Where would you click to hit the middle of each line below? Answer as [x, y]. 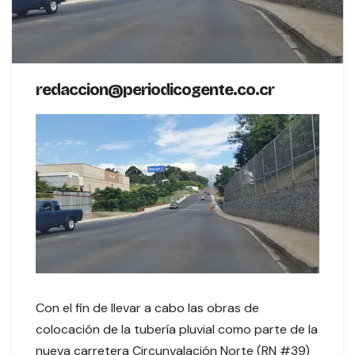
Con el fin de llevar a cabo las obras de [147, 307]
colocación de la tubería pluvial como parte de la [177, 329]
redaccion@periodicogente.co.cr [155, 89]
